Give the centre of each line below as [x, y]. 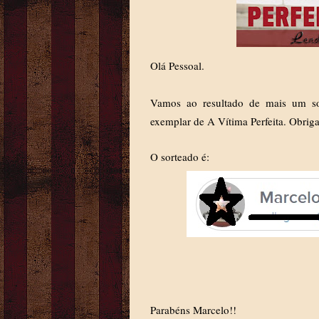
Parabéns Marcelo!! [193, 310]
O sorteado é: [180, 157]
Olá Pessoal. [179, 66]
